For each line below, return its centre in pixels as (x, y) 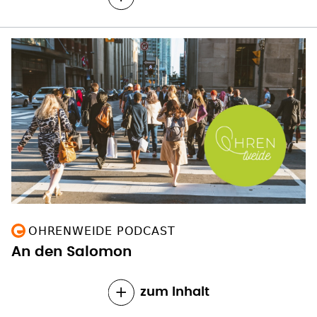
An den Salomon (71, 252)
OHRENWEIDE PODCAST (102, 231)
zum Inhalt (174, 292)
